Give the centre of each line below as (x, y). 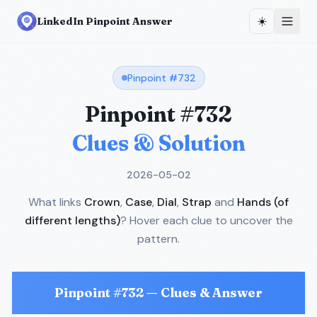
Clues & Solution (158, 143)
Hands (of (263, 202)
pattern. (158, 239)
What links (55, 202)
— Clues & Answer (203, 293)
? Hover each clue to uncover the (206, 220)
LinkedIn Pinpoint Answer (105, 21)
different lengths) (72, 220)
